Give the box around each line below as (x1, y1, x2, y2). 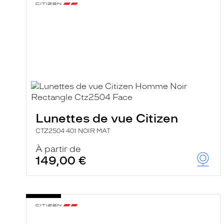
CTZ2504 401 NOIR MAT (35, 127, 110, 134)
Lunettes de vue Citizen (35, 111, 178, 125)
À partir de (35, 144, 81, 154)
